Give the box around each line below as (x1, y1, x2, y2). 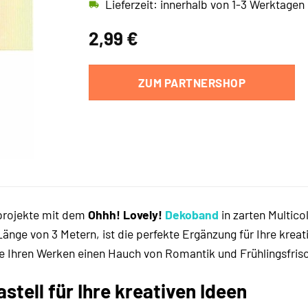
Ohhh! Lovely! (88, 207, 165, 223)
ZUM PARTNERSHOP (137, 76, 246, 90)
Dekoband (165, 207, 219, 223)
